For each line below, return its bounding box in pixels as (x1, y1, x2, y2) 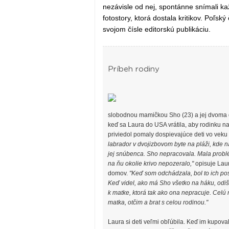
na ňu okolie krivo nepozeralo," (107, 159, 194, 167)
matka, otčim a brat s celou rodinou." (107, 198, 208, 206)
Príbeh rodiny (107, 65, 159, 74)
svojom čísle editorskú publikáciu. (102, 25, 211, 33)
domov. (107, 169, 129, 177)
